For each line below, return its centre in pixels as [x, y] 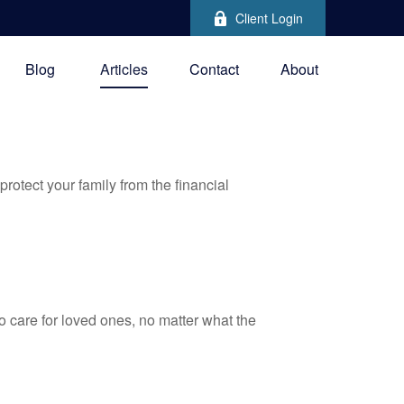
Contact [214, 69]
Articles [124, 69]
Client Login [269, 18]
